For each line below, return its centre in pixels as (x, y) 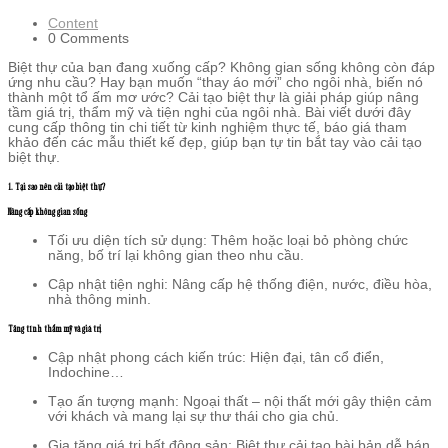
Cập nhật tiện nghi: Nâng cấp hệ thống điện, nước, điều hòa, (240, 284)
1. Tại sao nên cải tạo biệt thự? (56, 186)
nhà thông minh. (99, 299)
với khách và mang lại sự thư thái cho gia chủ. (193, 416)
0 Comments (88, 38)
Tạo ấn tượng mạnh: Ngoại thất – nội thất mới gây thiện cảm (240, 401)
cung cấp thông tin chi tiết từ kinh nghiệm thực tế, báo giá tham (207, 127)
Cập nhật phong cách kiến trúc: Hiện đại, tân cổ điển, (216, 357)
